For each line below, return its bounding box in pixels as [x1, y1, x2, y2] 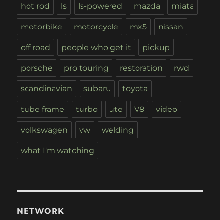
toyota [122, 84, 148, 94]
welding [102, 125, 134, 135]
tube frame [21, 105, 65, 114]
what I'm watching [21, 146, 95, 156]
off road [21, 43, 51, 53]
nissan [158, 22, 184, 32]
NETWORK [17, 206, 64, 216]
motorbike [21, 22, 63, 32]
